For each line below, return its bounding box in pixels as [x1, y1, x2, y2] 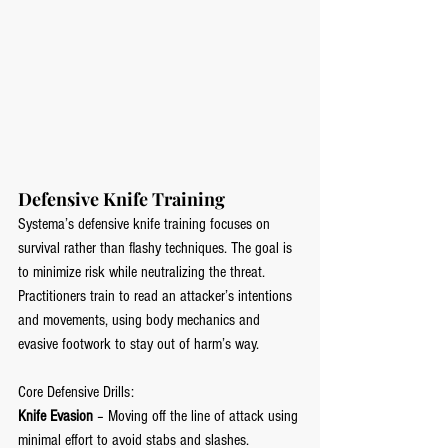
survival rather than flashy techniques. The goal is [18, 239, 296, 258]
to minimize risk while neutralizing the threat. [18, 263, 269, 282]
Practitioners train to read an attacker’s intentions [18, 287, 296, 306]
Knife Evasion [18, 407, 93, 426]
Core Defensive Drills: [18, 383, 134, 402]
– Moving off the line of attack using [93, 407, 302, 426]
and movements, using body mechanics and [18, 311, 264, 330]
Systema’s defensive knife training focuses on [18, 215, 274, 234]
